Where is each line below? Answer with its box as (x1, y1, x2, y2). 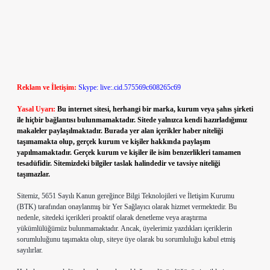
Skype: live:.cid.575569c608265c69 (78, 83, 181, 92)
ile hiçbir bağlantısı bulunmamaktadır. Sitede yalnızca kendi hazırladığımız (17, 116, 247, 124)
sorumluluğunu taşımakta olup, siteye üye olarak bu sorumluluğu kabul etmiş (17, 235, 236, 243)
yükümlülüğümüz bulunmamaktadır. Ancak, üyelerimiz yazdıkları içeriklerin (17, 224, 232, 233)
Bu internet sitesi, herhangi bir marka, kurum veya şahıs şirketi (57, 105, 253, 113)
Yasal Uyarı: (17, 105, 55, 113)
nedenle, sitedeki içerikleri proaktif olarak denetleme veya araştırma (17, 213, 207, 222)
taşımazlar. (17, 170, 50, 178)
